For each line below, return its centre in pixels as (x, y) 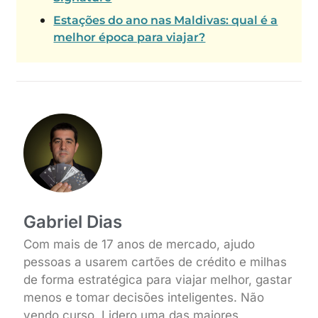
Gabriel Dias (73, 221)
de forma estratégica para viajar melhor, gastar (158, 279)
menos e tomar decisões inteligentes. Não (144, 297)
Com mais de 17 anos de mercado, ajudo (139, 244)
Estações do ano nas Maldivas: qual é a (166, 21)
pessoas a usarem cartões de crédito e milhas (155, 262)
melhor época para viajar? (130, 38)
